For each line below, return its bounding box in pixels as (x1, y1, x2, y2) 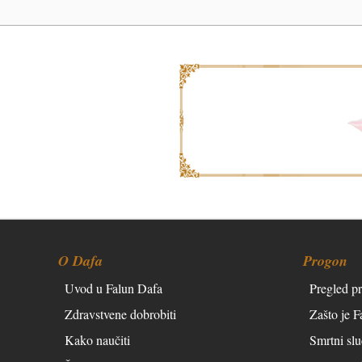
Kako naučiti (65, 330, 130, 348)
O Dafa (58, 250, 103, 271)
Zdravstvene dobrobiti (65, 305, 176, 322)
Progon (303, 250, 347, 271)
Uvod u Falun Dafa (65, 279, 162, 297)
